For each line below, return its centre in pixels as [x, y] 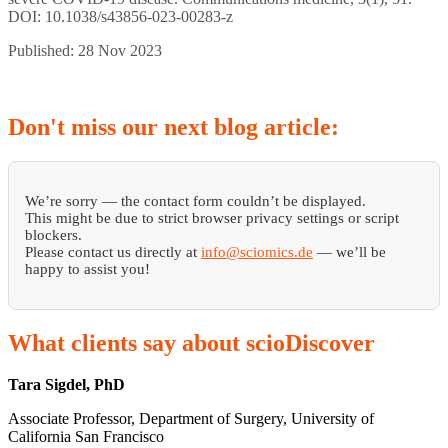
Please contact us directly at [113, 251]
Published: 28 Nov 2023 [85, 50]
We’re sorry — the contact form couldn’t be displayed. [195, 200]
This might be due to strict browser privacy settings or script [212, 217]
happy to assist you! [87, 268]
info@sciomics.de [257, 251]
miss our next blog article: [202, 126]
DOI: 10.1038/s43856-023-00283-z [120, 16]
